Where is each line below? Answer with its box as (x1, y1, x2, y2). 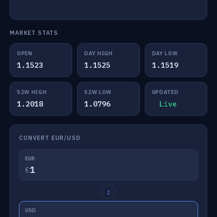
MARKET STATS (10, 29, 59, 36)
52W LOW (84, 89, 111, 95)
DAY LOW (152, 50, 178, 57)
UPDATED (152, 89, 179, 95)
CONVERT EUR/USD (19, 134, 80, 141)
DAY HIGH (84, 50, 113, 57)
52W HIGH (17, 89, 47, 95)
